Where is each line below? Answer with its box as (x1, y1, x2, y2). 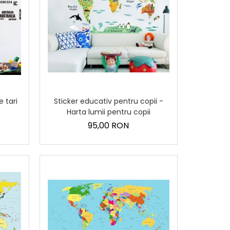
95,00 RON (88, 119, 129, 131)
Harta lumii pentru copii (66, 106, 150, 117)
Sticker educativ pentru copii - (53, 95, 163, 106)
